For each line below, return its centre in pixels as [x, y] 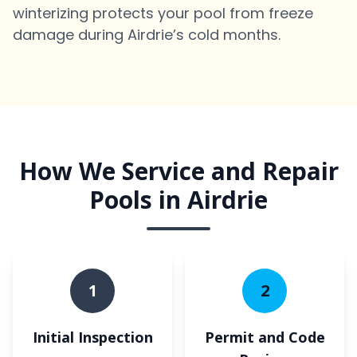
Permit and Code [265, 337]
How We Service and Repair [178, 171]
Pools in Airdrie [178, 200]
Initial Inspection [92, 337]
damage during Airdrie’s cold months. [147, 35]
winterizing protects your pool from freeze [163, 13]
